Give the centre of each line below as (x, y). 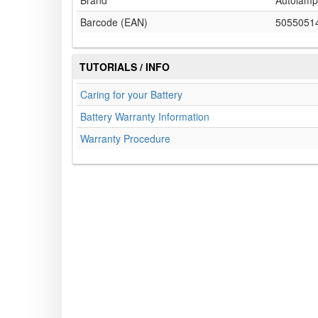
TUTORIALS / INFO (125, 67)
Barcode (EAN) (114, 22)
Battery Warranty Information (145, 117)
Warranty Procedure (125, 139)
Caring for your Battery (131, 95)
